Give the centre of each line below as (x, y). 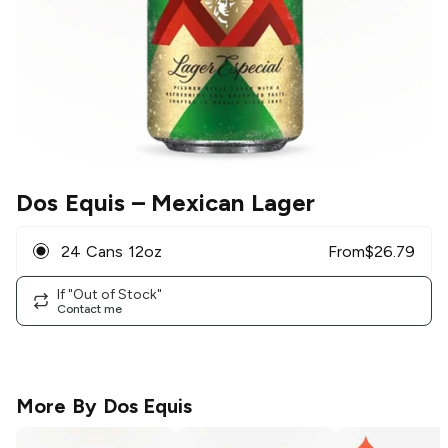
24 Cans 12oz (111, 251)
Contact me (89, 308)
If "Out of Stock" (109, 294)
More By (59, 406)
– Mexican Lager (220, 203)
